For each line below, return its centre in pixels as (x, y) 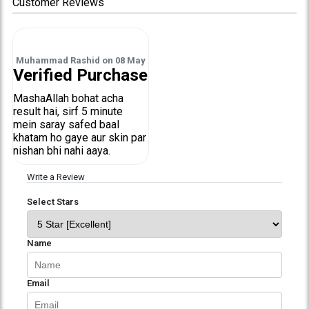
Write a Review (56, 177)
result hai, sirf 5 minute (68, 111)
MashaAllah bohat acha (68, 98)
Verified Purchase (81, 75)
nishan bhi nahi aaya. (61, 150)
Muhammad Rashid (59, 60)
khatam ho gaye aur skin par (79, 137)
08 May (130, 60)
